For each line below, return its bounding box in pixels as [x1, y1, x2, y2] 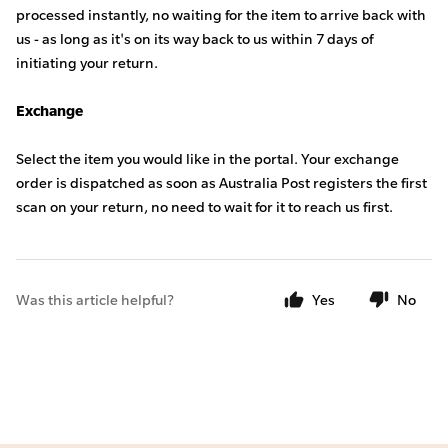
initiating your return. [16, 53, 161, 72]
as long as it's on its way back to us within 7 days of [42, 29, 373, 48]
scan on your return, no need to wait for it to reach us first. [16, 197, 393, 216]
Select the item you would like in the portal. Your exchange [16, 149, 399, 168]
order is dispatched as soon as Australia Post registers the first [16, 173, 427, 192]
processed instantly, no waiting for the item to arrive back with [16, 5, 426, 24]
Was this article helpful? [16, 290, 174, 309]
